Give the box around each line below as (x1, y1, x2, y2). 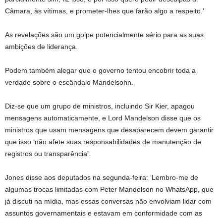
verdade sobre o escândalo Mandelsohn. (5, 78, 133, 86)
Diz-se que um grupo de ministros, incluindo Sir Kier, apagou (5, 102, 195, 110)
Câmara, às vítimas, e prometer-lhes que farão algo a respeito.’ (5, 7, 204, 15)
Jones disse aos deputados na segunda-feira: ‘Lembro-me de (5, 173, 198, 181)
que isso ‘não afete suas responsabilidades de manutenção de (5, 138, 201, 146)
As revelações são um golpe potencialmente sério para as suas (5, 31, 204, 39)
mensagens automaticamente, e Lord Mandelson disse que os (5, 114, 201, 122)
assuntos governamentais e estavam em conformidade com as (5, 209, 202, 217)
